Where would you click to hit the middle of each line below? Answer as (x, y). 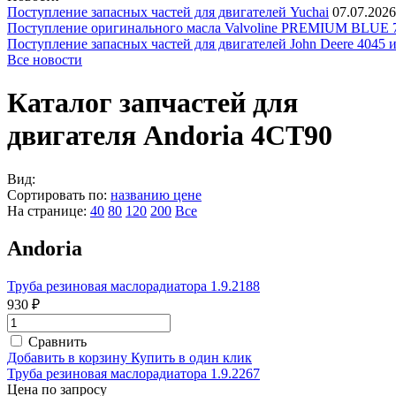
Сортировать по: (57, 194)
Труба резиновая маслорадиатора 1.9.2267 (133, 373)
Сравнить (57, 341)
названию (142, 194)
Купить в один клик (191, 357)
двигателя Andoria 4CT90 (170, 136)
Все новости (45, 60)
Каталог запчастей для (152, 103)
